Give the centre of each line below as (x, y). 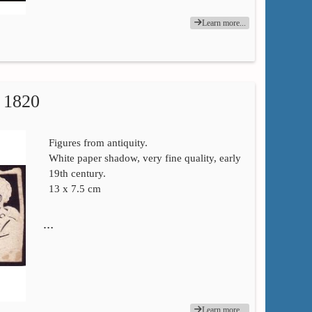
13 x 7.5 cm (75, 189)
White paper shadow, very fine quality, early (145, 158)
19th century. (77, 174)
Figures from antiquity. (98, 143)
